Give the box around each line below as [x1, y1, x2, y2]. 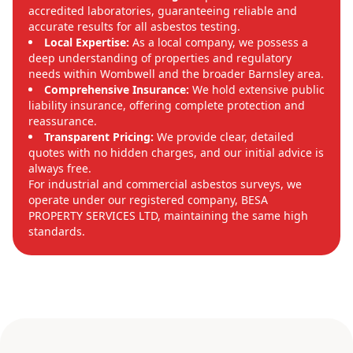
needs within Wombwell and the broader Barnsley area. [28, 66, 324, 82]
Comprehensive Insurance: [44, 82, 189, 98]
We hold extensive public [189, 82, 325, 98]
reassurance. [28, 113, 97, 129]
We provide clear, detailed [154, 129, 294, 145]
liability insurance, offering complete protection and [28, 98, 305, 113]
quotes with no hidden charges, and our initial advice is [28, 145, 324, 161]
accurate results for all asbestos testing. [28, 19, 240, 35]
